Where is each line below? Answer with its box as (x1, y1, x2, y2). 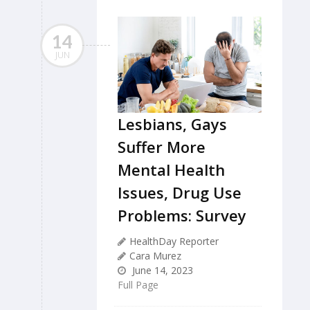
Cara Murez (129, 248, 181, 262)
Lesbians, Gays (118, 113, 227, 134)
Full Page (118, 277, 158, 291)
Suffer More (118, 136, 206, 157)
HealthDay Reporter (129, 234, 219, 248)
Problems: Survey (118, 204, 246, 226)
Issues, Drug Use (118, 181, 241, 203)
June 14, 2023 (129, 263, 193, 277)
